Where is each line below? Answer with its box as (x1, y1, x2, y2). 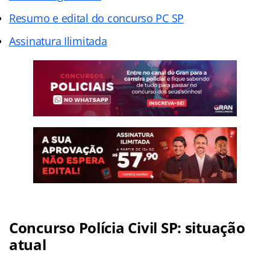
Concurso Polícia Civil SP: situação (9, 218, 245, 238)
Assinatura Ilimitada (9, 33, 107, 48)
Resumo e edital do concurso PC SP (9, 10, 184, 25)
